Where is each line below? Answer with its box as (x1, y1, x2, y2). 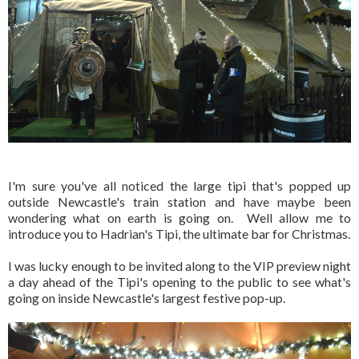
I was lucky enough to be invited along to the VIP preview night (8, 258, 351, 274)
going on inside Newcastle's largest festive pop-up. (8, 290, 285, 306)
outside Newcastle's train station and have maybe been (8, 194, 351, 210)
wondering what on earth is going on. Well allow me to (8, 210, 351, 226)
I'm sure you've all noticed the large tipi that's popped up (8, 178, 351, 194)
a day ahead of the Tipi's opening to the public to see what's (8, 274, 351, 290)
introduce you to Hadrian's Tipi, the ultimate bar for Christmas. (8, 226, 350, 242)
